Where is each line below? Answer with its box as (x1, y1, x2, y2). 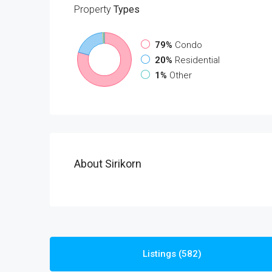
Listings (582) (143, 248, 202, 259)
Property (74, 4, 111, 15)
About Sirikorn (74, 157, 141, 170)
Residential (175, 54, 220, 66)
